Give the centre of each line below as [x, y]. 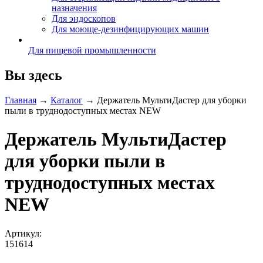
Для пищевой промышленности [92, 50]
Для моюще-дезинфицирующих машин [130, 29]
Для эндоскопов [84, 18]
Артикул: [24, 233]
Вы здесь [33, 75]
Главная [21, 100]
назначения [74, 8]
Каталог [67, 100]
